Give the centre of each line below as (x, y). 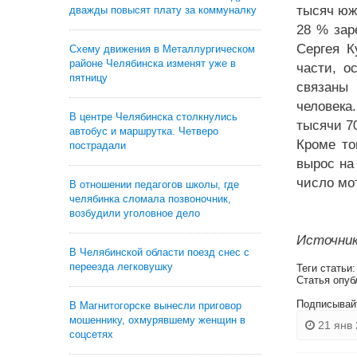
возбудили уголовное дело (135, 213)
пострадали (98, 145)
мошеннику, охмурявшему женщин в (157, 320)
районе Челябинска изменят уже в (153, 63)
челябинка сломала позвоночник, (150, 199)
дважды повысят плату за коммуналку (163, 10)
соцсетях (91, 334)
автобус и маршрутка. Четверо (144, 131)
